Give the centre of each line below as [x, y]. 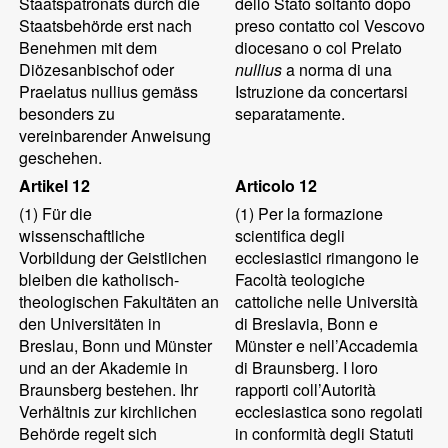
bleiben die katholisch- [99, 279]
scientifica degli [290, 235]
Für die [65, 213]
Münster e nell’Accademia [327, 345]
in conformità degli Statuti [325, 433]
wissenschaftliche [82, 235]
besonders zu [67, 113]
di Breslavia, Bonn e [307, 323]
